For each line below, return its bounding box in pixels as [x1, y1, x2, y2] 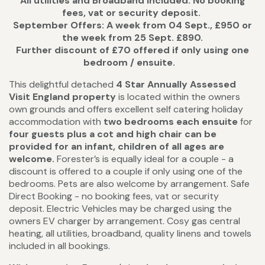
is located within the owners [116, 91, 240, 104]
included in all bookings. [9, 240, 110, 253]
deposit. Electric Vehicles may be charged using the [9, 202, 232, 215]
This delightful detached [9, 78, 116, 91]
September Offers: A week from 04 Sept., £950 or [13, 19, 252, 32]
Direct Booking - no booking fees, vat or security [9, 190, 219, 203]
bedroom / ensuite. [83, 56, 182, 69]
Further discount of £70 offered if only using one [16, 44, 249, 57]
